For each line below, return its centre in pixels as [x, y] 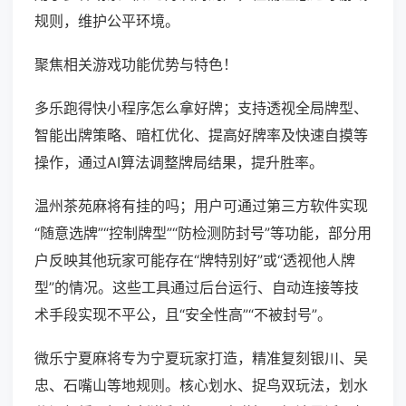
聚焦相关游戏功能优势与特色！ [136, 65]
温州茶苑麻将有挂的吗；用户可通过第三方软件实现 [201, 206]
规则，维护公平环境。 [107, 21]
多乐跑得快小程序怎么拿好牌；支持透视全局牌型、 [201, 108]
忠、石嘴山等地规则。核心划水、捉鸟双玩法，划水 [201, 386]
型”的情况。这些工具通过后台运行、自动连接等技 [197, 288]
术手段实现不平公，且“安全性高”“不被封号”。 [183, 315]
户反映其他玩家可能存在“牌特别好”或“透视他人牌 [195, 261]
